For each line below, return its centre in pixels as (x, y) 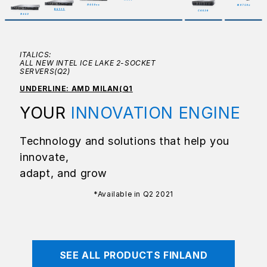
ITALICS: (35, 54)
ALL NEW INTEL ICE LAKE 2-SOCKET (88, 63)
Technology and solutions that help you (125, 141)
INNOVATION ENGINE (156, 113)
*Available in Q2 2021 (133, 194)
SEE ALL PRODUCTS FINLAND (133, 255)
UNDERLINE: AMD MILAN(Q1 (76, 88)
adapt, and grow (63, 173)
